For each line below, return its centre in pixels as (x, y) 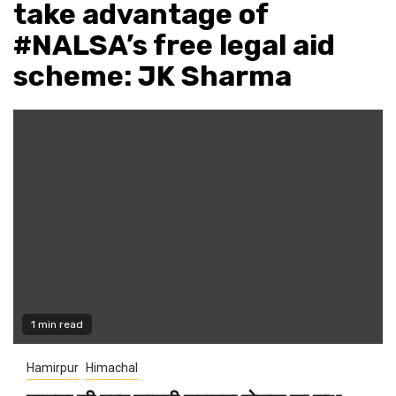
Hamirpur (53, 368)
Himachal (112, 368)
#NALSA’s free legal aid (174, 46)
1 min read (57, 325)
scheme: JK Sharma (152, 76)
